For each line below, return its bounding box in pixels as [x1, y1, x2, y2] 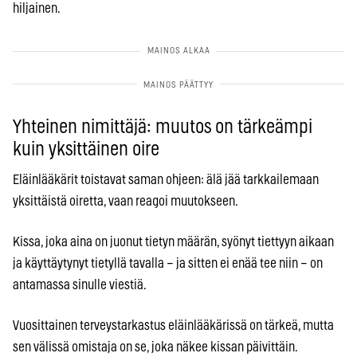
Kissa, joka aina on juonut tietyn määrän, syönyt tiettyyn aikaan [13, 234, 334, 249]
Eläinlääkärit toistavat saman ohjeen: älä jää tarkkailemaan [13, 172, 319, 186]
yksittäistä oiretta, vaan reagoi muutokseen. [13, 194, 238, 208]
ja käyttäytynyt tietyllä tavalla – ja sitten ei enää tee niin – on [13, 256, 323, 270]
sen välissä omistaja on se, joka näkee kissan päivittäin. [13, 339, 298, 354]
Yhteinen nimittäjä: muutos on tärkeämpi [13, 117, 312, 137]
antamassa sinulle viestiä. [13, 277, 147, 292]
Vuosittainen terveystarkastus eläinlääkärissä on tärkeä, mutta [13, 318, 334, 332]
